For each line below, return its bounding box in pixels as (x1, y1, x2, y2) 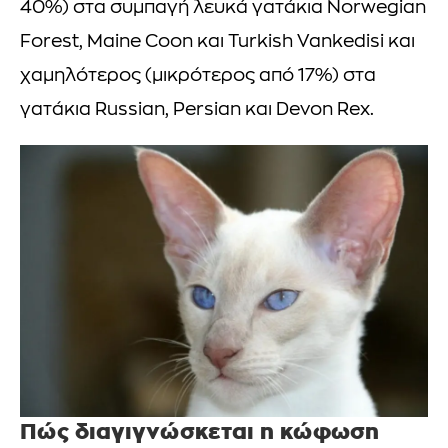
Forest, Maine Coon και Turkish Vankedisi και (20, 32, 415, 52)
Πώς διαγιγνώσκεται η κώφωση (20, 417, 379, 444)
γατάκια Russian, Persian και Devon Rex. (20, 100, 374, 120)
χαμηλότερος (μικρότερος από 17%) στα (20, 66, 376, 86)
